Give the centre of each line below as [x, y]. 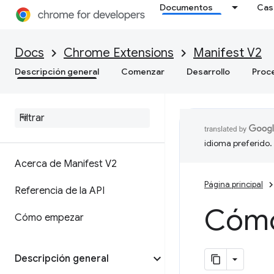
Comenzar [143, 72]
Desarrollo [208, 72]
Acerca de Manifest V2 [66, 164]
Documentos [187, 7]
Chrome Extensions [119, 53]
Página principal [234, 184]
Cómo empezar [49, 218]
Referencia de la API [60, 191]
